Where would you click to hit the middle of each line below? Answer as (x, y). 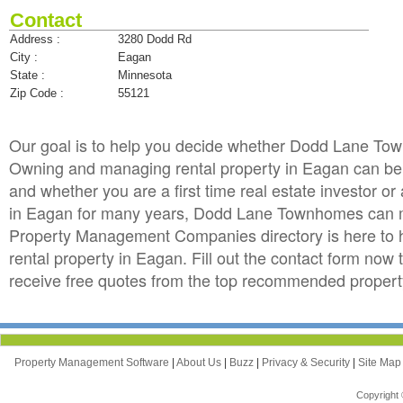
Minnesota (145, 75)
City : (24, 57)
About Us (200, 362)
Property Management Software (93, 362)
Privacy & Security (307, 362)
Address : (35, 39)
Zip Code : (37, 93)
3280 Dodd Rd (155, 39)
